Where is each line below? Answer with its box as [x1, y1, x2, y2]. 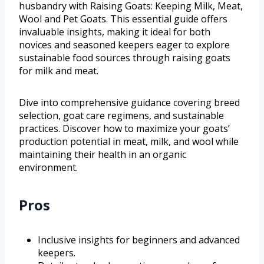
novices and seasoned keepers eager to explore [19, 38, 230, 52]
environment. [19, 161, 78, 174]
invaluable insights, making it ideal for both [19, 25, 210, 39]
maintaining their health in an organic [19, 148, 186, 161]
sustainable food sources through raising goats [19, 51, 230, 65]
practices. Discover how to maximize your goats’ [19, 122, 230, 136]
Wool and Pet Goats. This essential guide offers [19, 12, 227, 26]
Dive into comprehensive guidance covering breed [19, 96, 240, 110]
